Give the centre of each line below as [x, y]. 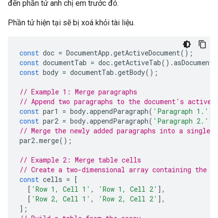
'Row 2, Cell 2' [128, 199]
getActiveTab [137, 63]
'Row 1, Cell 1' [61, 189]
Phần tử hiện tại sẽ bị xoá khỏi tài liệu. [71, 23]
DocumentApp [88, 53]
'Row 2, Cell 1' [61, 199]
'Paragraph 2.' [181, 121]
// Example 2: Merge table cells [80, 160]
